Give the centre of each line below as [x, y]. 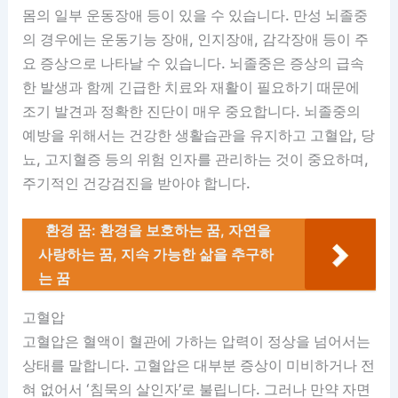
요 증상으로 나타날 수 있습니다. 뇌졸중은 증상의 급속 [194, 64]
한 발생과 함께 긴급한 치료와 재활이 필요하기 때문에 [191, 88]
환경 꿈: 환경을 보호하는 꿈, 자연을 [159, 231]
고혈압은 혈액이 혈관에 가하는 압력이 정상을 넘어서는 [197, 341]
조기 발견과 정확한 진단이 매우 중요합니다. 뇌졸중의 [192, 111]
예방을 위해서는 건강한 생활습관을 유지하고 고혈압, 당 [199, 135]
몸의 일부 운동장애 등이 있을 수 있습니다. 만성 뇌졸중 [195, 16]
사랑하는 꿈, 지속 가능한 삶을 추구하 [156, 255]
